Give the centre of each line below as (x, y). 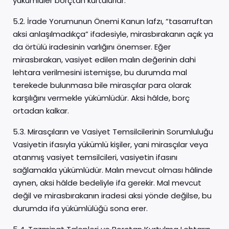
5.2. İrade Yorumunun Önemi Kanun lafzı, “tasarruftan (113, 21)
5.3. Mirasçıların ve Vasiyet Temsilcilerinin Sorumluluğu (113, 132)
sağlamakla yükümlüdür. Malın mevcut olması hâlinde (113, 170)
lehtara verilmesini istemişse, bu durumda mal (100, 72)
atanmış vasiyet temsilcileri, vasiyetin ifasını (95, 157)
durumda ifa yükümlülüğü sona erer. (80, 208)
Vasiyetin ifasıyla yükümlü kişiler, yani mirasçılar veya (110, 144)
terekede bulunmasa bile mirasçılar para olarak (102, 85)
